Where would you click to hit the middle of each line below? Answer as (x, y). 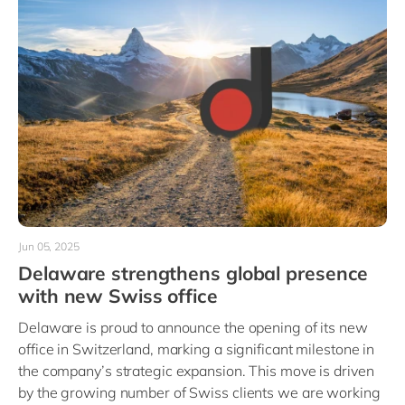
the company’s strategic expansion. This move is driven (196, 371)
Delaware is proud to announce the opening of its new (193, 328)
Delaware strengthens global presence (193, 273)
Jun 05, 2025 (49, 247)
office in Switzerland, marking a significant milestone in (197, 349)
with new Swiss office (118, 296)
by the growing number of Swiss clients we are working (199, 393)
